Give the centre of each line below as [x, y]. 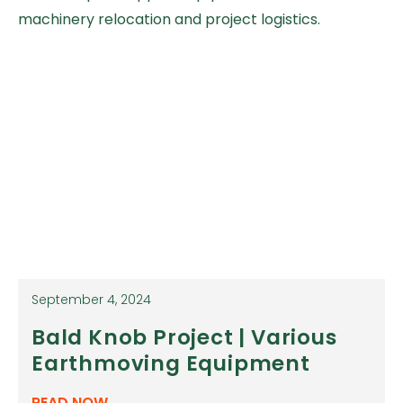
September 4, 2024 [91, 299]
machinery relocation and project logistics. [169, 19]
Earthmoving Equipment [171, 363]
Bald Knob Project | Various [184, 337]
